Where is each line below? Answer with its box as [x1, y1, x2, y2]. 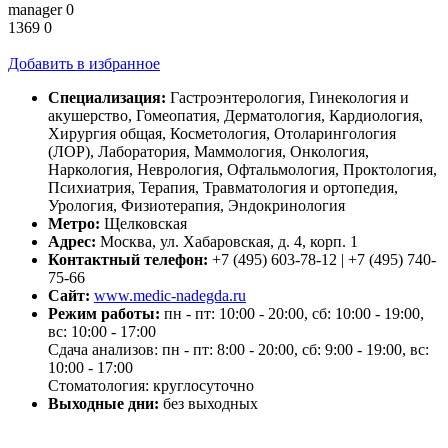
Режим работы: [48, 305, 164, 323]
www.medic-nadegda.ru [94, 287, 246, 305]
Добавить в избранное [8, 55, 160, 73]
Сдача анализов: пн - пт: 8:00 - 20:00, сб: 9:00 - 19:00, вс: [48, 341, 429, 359]
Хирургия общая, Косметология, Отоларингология [48, 125, 396, 143]
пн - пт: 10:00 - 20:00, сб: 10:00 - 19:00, [164, 305, 424, 323]
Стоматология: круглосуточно [48, 377, 254, 395]
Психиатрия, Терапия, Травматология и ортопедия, [48, 179, 398, 197]
